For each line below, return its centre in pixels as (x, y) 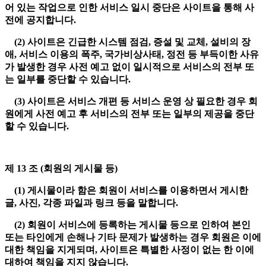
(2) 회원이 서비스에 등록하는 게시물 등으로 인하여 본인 (128, 225)
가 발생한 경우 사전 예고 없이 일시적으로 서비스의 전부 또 (129, 67)
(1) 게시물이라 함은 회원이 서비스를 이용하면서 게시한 (126, 191)
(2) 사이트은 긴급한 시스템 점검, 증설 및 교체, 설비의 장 (128, 42)
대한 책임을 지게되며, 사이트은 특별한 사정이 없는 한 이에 (129, 250)
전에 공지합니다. (42, 20)
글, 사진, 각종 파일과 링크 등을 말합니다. (93, 203)
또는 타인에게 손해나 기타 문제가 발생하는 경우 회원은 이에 (133, 237)
